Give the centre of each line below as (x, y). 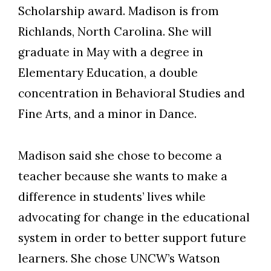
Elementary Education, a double (108, 72)
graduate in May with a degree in (111, 52)
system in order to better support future (132, 237)
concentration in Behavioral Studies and (132, 93)
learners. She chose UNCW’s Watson (119, 258)
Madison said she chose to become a (120, 155)
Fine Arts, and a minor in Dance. (107, 113)
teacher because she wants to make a (123, 176)
